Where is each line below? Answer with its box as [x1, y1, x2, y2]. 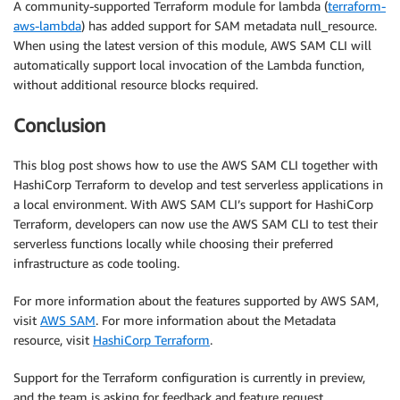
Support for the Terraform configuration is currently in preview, [13, 370, 365, 386]
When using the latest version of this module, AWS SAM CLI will [13, 37, 371, 54]
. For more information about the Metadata [96, 312, 336, 329]
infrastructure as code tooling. [13, 255, 179, 271]
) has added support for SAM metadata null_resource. [81, 18, 377, 34]
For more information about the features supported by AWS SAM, [13, 293, 379, 309]
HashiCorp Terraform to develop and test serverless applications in [13, 177, 383, 193]
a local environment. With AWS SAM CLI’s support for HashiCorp [13, 196, 373, 212]
